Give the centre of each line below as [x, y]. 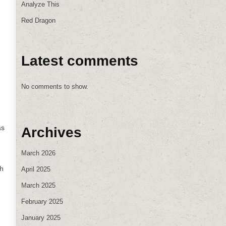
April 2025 [36, 169]
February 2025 [42, 201]
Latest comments [80, 61]
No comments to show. [55, 87]
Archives [51, 132]
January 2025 [41, 217]
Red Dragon [38, 20]
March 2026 [38, 153]
